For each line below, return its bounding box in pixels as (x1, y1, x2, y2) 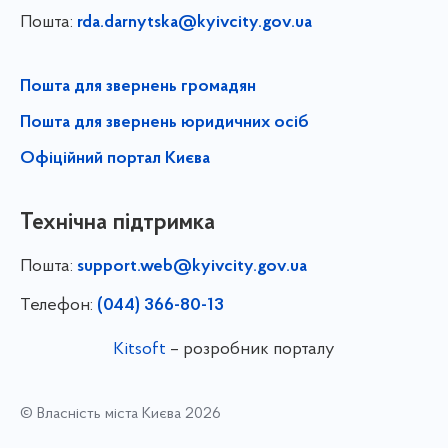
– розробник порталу (166, 339, 335, 359)
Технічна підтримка (20, 210, 215, 235)
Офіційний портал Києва (20, 149, 210, 168)
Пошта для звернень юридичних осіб (20, 113, 309, 132)
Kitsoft (113, 339, 166, 359)
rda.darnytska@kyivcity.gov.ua (77, 13, 312, 32)
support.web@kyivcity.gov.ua (77, 257, 307, 276)
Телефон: (20, 295, 97, 315)
